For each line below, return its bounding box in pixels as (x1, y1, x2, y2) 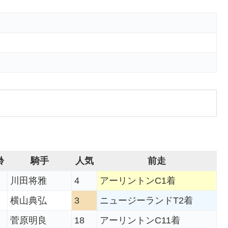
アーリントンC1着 (100, 176, 176, 186)
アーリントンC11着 (100, 215, 180, 226)
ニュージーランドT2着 (100, 195, 193, 206)
